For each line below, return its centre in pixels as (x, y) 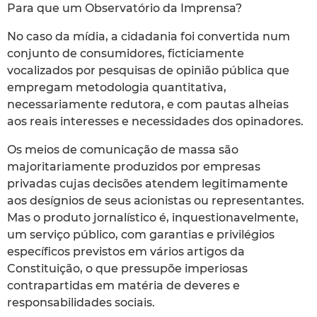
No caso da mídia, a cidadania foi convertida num (149, 36)
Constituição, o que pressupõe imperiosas (127, 268)
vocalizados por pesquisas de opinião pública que (148, 70)
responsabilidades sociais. (81, 302)
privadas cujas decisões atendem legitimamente (148, 183)
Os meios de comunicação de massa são (123, 149)
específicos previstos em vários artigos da (126, 251)
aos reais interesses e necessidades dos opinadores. (155, 121)
